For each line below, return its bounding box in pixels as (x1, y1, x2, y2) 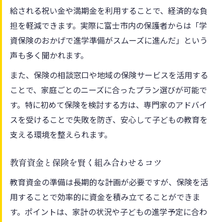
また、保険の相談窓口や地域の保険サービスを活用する (10, 68, 208, 81)
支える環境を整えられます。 (10, 128, 112, 140)
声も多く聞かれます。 (10, 49, 88, 61)
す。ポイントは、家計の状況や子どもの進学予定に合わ (10, 205, 207, 218)
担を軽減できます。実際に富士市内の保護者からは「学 (10, 19, 207, 31)
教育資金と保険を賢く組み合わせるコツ (10, 157, 162, 168)
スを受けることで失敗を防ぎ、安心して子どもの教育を (10, 113, 208, 125)
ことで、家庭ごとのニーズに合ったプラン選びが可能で (10, 83, 207, 96)
